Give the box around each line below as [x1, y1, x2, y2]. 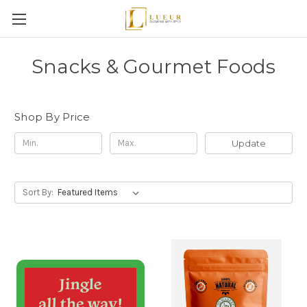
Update [231, 137, 266, 149]
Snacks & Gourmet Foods [31, 55, 276, 78]
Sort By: [22, 186, 53, 197]
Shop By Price [14, 110, 90, 123]
